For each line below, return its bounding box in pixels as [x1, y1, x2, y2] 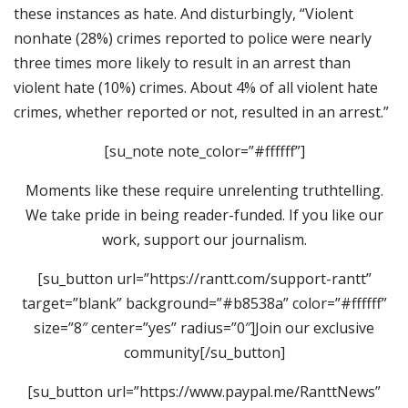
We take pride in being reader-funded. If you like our [25, 205, 383, 226]
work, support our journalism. [101, 229, 307, 250]
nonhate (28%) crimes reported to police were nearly [14, 28, 372, 49]
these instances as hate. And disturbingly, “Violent [14, 4, 353, 25]
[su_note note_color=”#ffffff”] [103, 141, 305, 162]
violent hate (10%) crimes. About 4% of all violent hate [14, 77, 378, 98]
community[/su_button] [123, 342, 285, 363]
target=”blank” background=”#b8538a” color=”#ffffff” [21, 293, 387, 314]
